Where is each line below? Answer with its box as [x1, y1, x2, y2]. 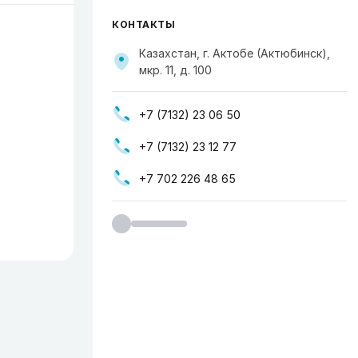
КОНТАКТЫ [112, 18, 175, 30]
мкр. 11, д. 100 [139, 63, 212, 77]
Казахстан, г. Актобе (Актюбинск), [139, 46, 330, 60]
